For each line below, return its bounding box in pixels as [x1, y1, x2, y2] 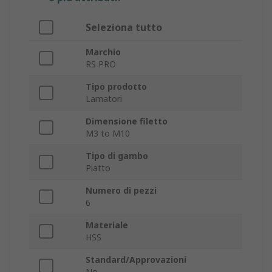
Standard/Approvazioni [86, 254, 186, 266]
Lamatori [86, 93, 122, 105]
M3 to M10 [86, 127, 130, 140]
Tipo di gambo [86, 150, 148, 162]
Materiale [86, 219, 128, 231]
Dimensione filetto [86, 115, 168, 127]
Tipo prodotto [86, 81, 147, 93]
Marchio [86, 46, 121, 58]
